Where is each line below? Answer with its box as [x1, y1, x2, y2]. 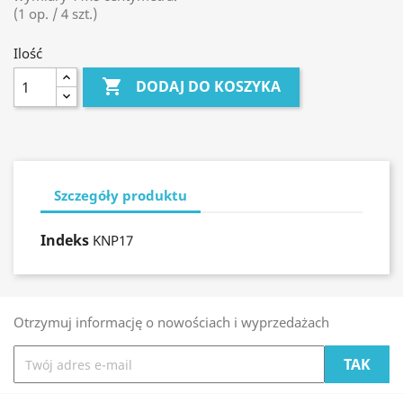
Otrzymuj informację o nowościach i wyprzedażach [13, 313, 329, 331]
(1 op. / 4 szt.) [13, 4, 97, 22]
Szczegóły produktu [54, 185, 187, 204]
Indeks [40, 230, 89, 250]
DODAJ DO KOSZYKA [136, 76, 282, 97]
